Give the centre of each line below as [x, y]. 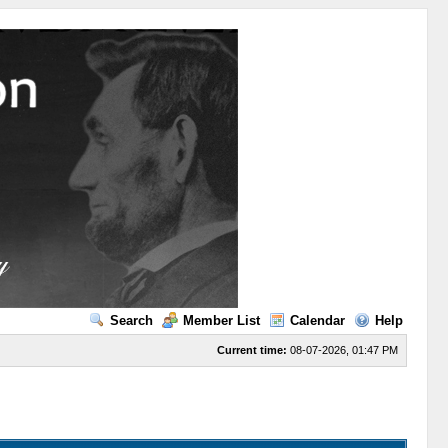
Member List [221, 320]
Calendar [317, 320]
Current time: [251, 350]
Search [131, 320]
